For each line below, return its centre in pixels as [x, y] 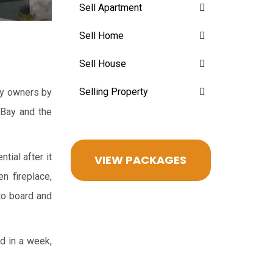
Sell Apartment [111, 7]
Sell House [103, 63]
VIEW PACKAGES [140, 160]
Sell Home [101, 35]
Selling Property [114, 91]
